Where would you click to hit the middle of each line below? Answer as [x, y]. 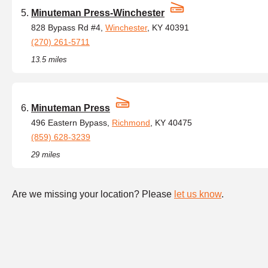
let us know [198, 194]
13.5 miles [49, 60]
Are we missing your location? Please [93, 194]
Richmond [131, 123]
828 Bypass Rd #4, [68, 28]
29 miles [46, 155]
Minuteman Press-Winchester [98, 13]
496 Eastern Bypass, [71, 123]
